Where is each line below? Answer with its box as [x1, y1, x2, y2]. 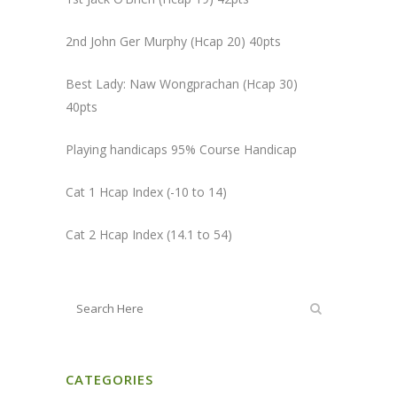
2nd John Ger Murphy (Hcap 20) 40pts [66, 32, 281, 50]
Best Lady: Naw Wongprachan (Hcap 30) [66, 74, 298, 92]
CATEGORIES [66, 370, 153, 388]
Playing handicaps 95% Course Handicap [66, 140, 297, 158]
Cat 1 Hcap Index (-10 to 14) [66, 183, 227, 200]
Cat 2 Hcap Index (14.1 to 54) [66, 225, 232, 243]
